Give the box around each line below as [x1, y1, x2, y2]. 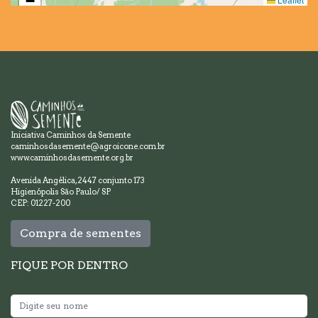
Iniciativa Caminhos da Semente [11, 129, 131, 140]
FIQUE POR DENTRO [11, 258, 128, 272]
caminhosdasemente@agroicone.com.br [11, 141, 165, 151]
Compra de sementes [20, 226, 141, 240]
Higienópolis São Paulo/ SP [11, 186, 111, 197]
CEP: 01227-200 [11, 197, 70, 208]
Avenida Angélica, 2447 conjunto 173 [11, 175, 145, 185]
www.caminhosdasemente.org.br [11, 152, 133, 163]
